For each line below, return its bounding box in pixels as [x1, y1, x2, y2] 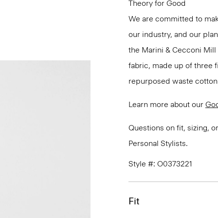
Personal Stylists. [128, 139, 188, 148]
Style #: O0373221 [128, 159, 192, 168]
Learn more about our [128, 100, 205, 109]
